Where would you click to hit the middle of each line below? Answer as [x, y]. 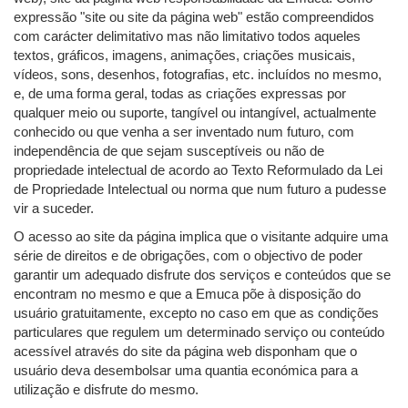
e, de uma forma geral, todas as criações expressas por [180, 94]
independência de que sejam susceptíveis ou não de [169, 151]
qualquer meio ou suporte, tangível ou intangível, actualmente [195, 113]
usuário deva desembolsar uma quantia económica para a [186, 371]
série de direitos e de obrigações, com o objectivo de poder [188, 256]
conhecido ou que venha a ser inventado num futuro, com [184, 132]
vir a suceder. [54, 209]
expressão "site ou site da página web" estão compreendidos [194, 17]
